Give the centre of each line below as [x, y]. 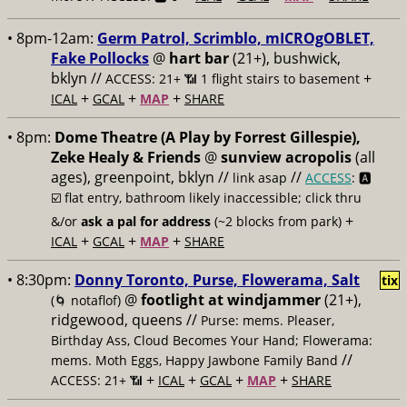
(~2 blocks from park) [276, 221]
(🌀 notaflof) [86, 300]
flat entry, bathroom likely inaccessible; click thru [213, 198]
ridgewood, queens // [126, 320]
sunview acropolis [286, 157]
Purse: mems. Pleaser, [268, 320]
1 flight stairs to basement [280, 79]
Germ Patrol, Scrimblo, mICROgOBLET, [236, 38]
